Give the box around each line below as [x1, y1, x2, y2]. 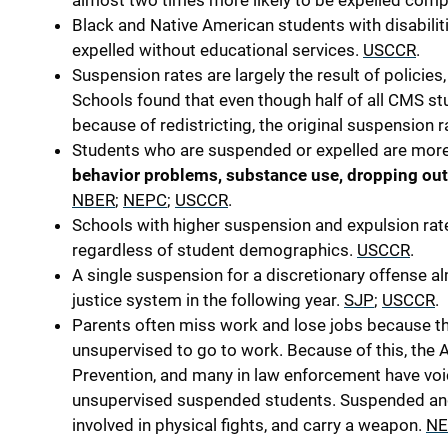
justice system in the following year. [72, 290, 344, 311]
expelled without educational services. [72, 40, 363, 61]
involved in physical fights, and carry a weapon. [72, 415, 426, 436]
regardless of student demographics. [72, 240, 353, 261]
